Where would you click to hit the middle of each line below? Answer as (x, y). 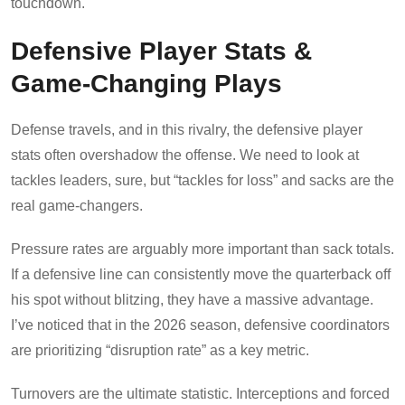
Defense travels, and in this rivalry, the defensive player (187, 129)
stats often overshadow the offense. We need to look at (185, 155)
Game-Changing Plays (146, 83)
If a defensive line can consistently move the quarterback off (201, 274)
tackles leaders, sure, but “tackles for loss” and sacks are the (202, 180)
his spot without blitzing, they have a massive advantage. (192, 299)
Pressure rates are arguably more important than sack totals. (202, 249)
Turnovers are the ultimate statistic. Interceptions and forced (200, 393)
